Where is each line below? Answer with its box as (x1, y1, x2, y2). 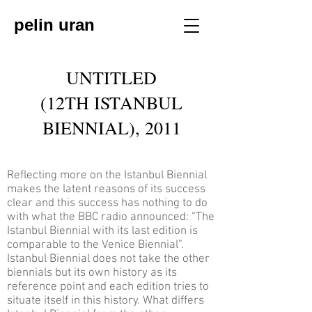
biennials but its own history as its (7, 266, 177, 280)
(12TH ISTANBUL (40, 91, 182, 114)
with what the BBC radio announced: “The (7, 210, 214, 224)
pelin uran (14, 15, 95, 34)
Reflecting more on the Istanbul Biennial (7, 169, 207, 182)
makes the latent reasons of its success (7, 182, 205, 196)
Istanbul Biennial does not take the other (7, 252, 210, 266)
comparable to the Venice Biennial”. (7, 238, 184, 252)
